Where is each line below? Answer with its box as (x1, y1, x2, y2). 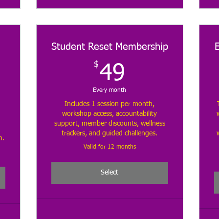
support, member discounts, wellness (54, 120, 165, 128)
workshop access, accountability (62, 110, 157, 118)
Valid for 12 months (83, 144, 136, 151)
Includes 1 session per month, (65, 101, 155, 108)
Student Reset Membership (51, 42, 168, 52)
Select (101, 169, 119, 176)
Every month (93, 88, 127, 94)
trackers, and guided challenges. (62, 130, 158, 137)
